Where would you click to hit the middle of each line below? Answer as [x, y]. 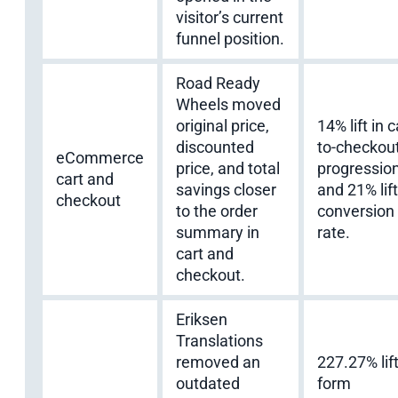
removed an [218, 362]
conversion [356, 211]
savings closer [226, 189]
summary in [218, 232]
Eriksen [202, 319]
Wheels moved [228, 104]
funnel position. [230, 38]
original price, [223, 125]
